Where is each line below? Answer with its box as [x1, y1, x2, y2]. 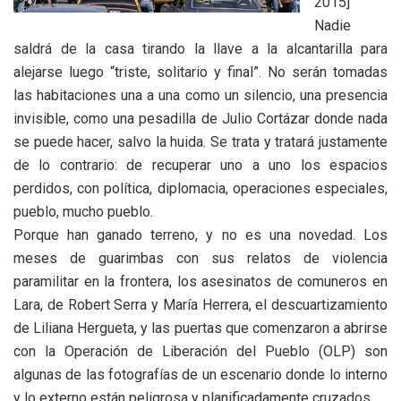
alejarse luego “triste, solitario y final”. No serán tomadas [13, 63, 388, 81]
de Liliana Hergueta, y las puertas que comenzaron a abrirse [13, 319, 388, 337]
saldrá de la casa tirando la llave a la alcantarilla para [13, 39, 388, 57]
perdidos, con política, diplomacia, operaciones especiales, [13, 179, 388, 197]
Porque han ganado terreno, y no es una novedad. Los [13, 226, 388, 243]
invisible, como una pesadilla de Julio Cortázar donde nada [13, 109, 388, 127]
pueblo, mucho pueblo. [13, 202, 153, 220]
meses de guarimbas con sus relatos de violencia [13, 249, 388, 267]
